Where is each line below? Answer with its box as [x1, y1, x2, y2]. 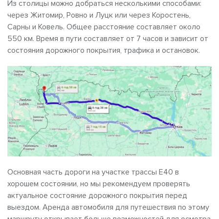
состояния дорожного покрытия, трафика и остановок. [7, 45, 200, 55]
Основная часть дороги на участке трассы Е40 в [7, 167, 179, 177]
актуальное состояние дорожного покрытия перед [7, 191, 187, 201]
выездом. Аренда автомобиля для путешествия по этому [7, 202, 209, 213]
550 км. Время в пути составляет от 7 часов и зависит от [7, 33, 208, 44]
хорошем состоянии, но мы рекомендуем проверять [7, 179, 190, 189]
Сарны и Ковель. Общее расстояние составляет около [7, 22, 200, 32]
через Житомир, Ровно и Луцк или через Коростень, [7, 10, 191, 20]
